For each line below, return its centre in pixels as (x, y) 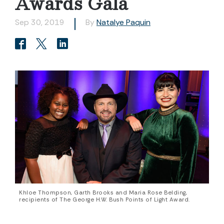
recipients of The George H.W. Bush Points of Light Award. (104, 200)
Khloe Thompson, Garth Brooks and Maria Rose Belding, (103, 193)
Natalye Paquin (123, 22)
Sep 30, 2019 (40, 22)
